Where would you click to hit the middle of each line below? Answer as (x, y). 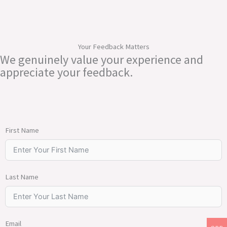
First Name (22, 130)
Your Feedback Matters (113, 47)
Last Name (22, 177)
